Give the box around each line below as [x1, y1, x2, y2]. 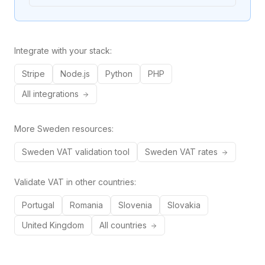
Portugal [22, 200, 54, 210]
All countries [99, 220, 149, 230]
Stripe [22, 69, 45, 79]
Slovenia [118, 200, 152, 210]
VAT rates [177, 147, 220, 157]
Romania [70, 200, 103, 210]
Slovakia [167, 200, 201, 210]
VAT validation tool [54, 147, 130, 157]
